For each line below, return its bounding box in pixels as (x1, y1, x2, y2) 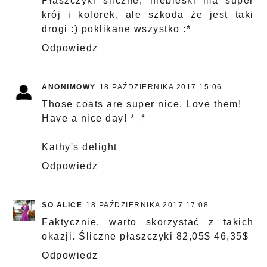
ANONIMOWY (42, 83, 96, 92)
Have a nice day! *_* (42, 113, 146, 124)
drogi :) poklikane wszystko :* (42, 24, 191, 35)
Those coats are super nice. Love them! (42, 99, 242, 110)
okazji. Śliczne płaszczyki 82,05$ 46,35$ (42, 231, 249, 242)
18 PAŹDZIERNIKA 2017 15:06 (99, 83, 222, 92)
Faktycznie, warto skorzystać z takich (42, 217, 254, 228)
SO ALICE (42, 201, 83, 210)
